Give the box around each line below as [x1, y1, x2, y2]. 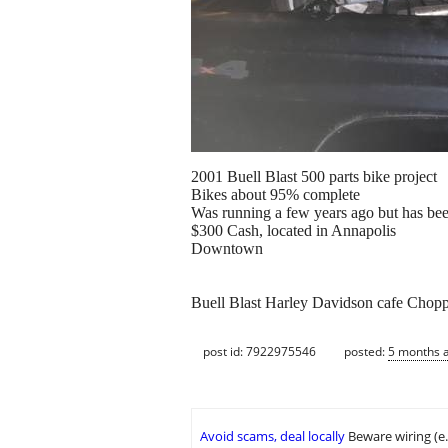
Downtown [191, 240, 263, 258]
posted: [344, 342, 388, 360]
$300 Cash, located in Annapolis [191, 222, 396, 240]
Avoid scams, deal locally [200, 427, 345, 446]
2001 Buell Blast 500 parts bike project [191, 168, 437, 186]
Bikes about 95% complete [191, 186, 360, 204]
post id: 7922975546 [203, 342, 316, 360]
